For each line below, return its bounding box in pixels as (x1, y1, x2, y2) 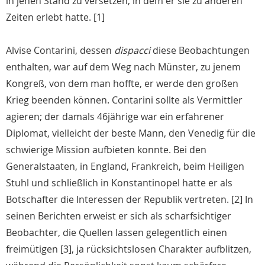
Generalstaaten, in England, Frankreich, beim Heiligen (6, 160, 244, 173)
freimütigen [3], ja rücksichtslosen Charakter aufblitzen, (6, 243, 251, 256)
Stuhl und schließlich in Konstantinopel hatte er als (6, 176, 232, 190)
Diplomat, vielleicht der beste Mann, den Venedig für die (6, 127, 256, 140)
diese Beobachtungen (150, 44, 250, 57)
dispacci (114, 44, 150, 57)
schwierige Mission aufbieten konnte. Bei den (6, 143, 206, 157)
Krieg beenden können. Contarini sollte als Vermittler (6, 93, 243, 107)
